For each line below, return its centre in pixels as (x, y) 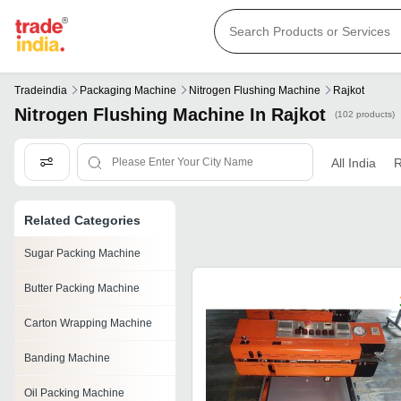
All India (353, 162)
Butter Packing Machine (82, 289)
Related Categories (82, 221)
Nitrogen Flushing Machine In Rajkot (170, 115)
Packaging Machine (128, 91)
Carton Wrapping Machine (88, 324)
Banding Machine (67, 358)
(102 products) (365, 115)
